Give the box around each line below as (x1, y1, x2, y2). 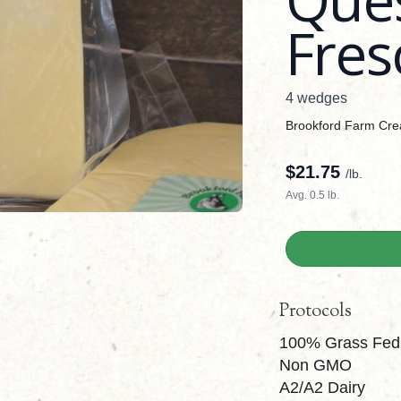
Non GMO (279, 355, 353, 374)
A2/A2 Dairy (279, 378, 366, 397)
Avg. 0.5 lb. (285, 188, 339, 201)
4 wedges (285, 90, 347, 106)
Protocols (279, 298, 353, 325)
